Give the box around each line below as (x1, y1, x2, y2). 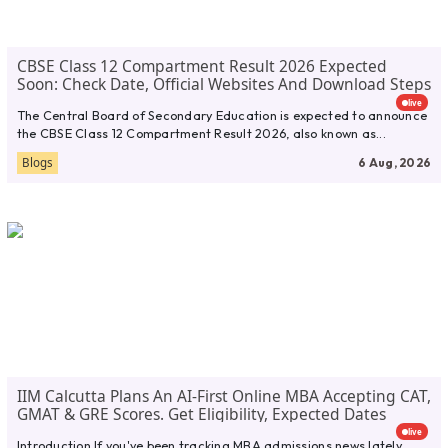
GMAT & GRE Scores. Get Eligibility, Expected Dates (16, 402, 386, 425)
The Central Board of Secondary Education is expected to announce (16, 107, 428, 124)
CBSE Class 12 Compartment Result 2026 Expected (16, 54, 387, 77)
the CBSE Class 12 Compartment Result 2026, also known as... (16, 125, 386, 142)
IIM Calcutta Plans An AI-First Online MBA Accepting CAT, (16, 384, 431, 407)
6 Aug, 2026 (358, 155, 432, 171)
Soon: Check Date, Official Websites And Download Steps (16, 72, 431, 95)
